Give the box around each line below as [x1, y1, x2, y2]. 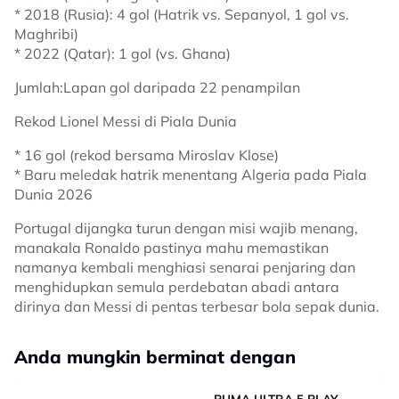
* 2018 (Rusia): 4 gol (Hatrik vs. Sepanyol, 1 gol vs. [14, 5, 349, 23]
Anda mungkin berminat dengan [14, 346, 296, 368]
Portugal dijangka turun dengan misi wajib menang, [14, 219, 358, 237]
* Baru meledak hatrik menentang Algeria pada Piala [14, 166, 367, 183]
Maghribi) [14, 25, 78, 43]
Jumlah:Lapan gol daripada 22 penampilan [14, 78, 300, 96]
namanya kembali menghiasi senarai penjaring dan [14, 258, 355, 276]
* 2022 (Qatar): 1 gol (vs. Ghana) [14, 45, 231, 62]
